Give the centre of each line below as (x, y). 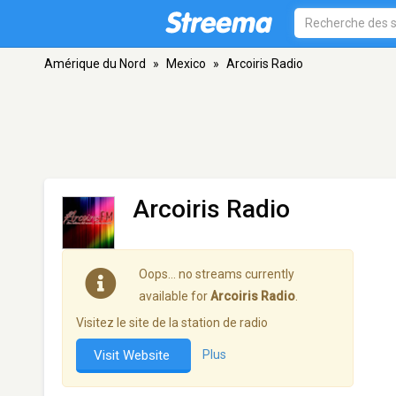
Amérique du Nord (95, 64)
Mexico (186, 64)
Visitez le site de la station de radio (172, 323)
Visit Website (133, 355)
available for (175, 296)
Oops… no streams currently (217, 274)
